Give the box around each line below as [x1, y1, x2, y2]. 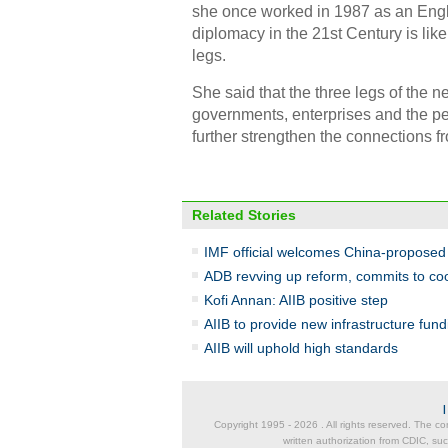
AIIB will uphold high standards [204, 340, 398, 356]
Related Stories [192, 207, 296, 223]
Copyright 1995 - [213, 419, 294, 430]
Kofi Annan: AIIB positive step [204, 292, 388, 308]
